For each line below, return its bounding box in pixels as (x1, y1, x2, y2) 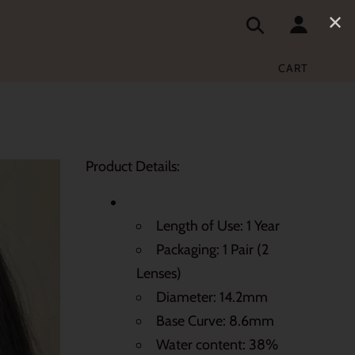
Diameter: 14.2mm (156, 288, 268, 306)
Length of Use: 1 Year (156, 216, 280, 235)
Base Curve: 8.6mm (156, 311, 274, 330)
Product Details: (86, 157, 183, 175)
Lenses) (136, 264, 181, 282)
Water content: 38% (156, 335, 278, 353)
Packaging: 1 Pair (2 (156, 240, 269, 258)
